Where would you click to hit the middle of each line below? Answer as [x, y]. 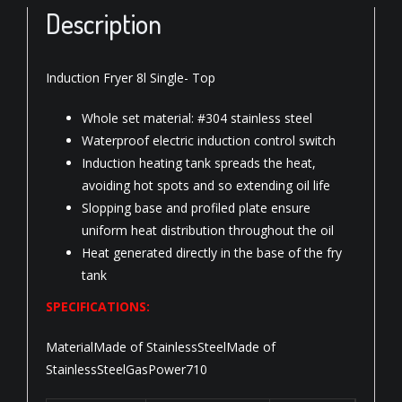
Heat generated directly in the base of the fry [212, 252]
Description [104, 23]
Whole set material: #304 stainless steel [197, 118]
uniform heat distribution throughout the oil [208, 230]
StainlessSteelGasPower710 [127, 369]
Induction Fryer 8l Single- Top [131, 77]
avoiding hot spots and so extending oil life [206, 185]
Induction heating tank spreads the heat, [199, 162]
